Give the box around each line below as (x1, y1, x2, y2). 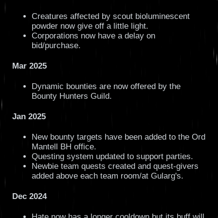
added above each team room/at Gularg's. (31, 171, 183, 181)
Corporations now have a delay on (31, 31, 155, 40)
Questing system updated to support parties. (31, 152, 193, 162)
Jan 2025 (12, 111, 46, 121)
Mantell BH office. (31, 142, 96, 152)
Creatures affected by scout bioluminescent (31, 11, 190, 21)
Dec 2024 (12, 192, 47, 201)
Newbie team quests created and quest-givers (31, 162, 199, 171)
